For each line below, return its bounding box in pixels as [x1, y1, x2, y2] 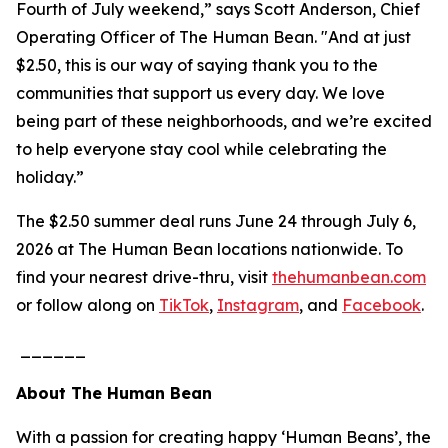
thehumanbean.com [272, 267, 426, 287]
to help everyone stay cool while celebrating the [16, 139, 387, 159]
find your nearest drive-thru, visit [16, 267, 272, 287]
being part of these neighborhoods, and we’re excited [16, 111, 432, 131]
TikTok [159, 295, 209, 315]
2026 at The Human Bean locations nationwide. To [16, 239, 403, 259]
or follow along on [16, 295, 159, 315]
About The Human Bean [16, 383, 212, 403]
